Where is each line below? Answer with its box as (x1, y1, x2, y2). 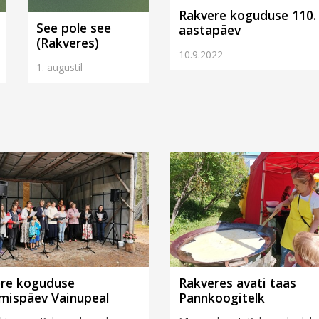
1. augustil (36, 61, 83, 75)
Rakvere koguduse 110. (179, 6, 316, 23)
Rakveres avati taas (179, 273, 296, 291)
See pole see (36, 19, 111, 37)
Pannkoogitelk (179, 288, 265, 306)
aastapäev (179, 21, 241, 38)
